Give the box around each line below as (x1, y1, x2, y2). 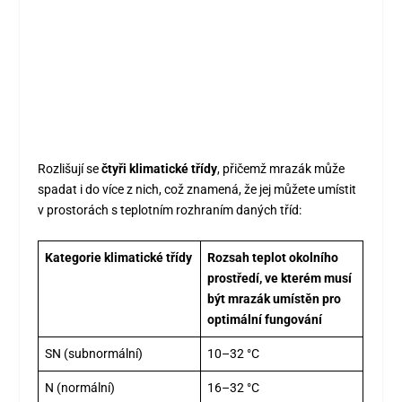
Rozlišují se (38, 161, 102, 176)
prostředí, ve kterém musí (207, 271, 353, 285)
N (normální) (45, 380, 116, 395)
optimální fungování (207, 312, 323, 327)
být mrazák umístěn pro (207, 292, 342, 306)
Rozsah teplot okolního (207, 250, 339, 265)
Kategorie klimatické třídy (45, 250, 193, 265)
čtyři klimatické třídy (101, 161, 218, 176)
